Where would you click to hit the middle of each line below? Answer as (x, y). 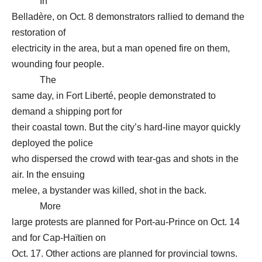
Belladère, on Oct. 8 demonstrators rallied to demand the (128, 17)
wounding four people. (58, 64)
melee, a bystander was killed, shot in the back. (109, 190)
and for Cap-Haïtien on (59, 238)
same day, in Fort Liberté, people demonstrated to (114, 96)
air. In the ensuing (48, 175)
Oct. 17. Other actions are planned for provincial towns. (125, 254)
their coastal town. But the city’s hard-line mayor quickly (126, 127)
